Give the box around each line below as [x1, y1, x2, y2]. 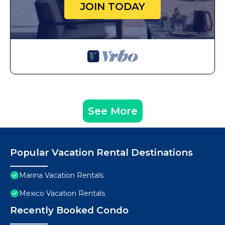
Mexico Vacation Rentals [19, 189, 105, 198]
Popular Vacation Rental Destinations [10, 147, 193, 159]
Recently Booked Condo [10, 204, 129, 216]
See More [87, 105, 138, 118]
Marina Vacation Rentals [19, 171, 103, 180]
